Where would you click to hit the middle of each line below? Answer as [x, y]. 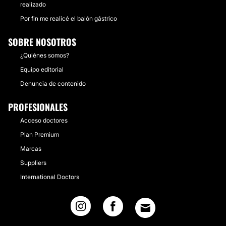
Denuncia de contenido [53, 83]
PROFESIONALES [38, 107]
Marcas [31, 149]
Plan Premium [40, 134]
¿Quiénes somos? [45, 55]
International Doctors [50, 177]
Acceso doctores [44, 120]
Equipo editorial [42, 69]
